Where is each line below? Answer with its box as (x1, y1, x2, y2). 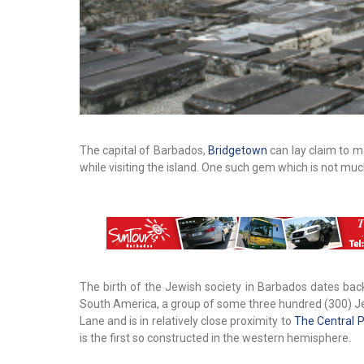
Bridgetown (207, 144, 267, 158)
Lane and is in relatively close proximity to (79, 314, 295, 328)
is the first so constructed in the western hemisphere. (79, 331, 351, 345)
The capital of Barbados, (79, 144, 208, 158)
